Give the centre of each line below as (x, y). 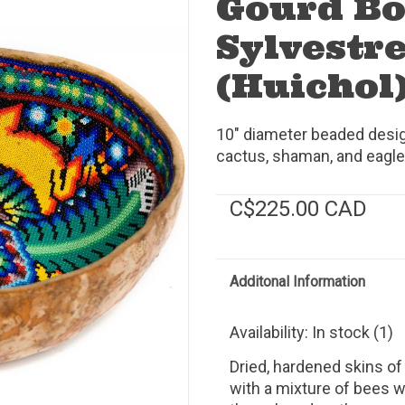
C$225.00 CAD (298, 208)
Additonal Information (297, 281)
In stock (341, 332)
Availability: (271, 332)
